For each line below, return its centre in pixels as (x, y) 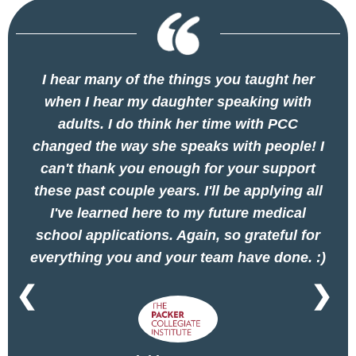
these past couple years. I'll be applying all (178, 191)
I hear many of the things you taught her (178, 79)
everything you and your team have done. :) (178, 257)
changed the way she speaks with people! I (178, 146)
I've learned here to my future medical (178, 213)
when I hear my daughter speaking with (178, 102)
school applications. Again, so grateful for (178, 235)
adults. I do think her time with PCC (178, 124)
